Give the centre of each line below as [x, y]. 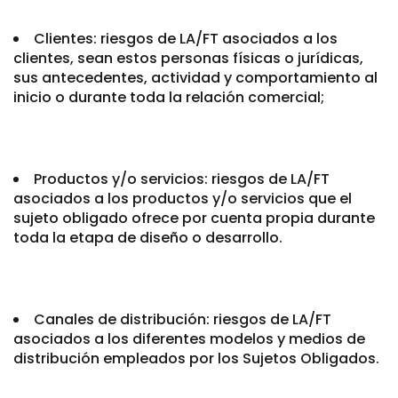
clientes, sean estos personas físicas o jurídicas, [188, 58]
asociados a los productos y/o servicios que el [183, 199]
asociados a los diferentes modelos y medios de [189, 339]
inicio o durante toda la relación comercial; [171, 97]
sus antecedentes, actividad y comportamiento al [195, 78]
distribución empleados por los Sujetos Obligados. [198, 358]
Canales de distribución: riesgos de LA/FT [183, 319]
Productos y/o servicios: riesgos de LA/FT [182, 179]
